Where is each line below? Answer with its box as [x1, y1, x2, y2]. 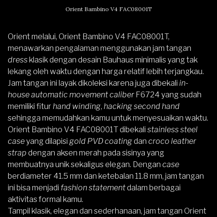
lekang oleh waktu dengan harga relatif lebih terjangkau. [8, 67, 204, 77]
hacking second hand [104, 102, 180, 111]
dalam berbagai [125, 183, 181, 193]
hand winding [53, 102, 101, 111]
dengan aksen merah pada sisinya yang [28, 148, 164, 158]
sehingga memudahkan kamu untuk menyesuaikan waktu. [8, 113, 208, 123]
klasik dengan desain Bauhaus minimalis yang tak [29, 55, 198, 65]
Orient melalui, [8, 32, 59, 42]
